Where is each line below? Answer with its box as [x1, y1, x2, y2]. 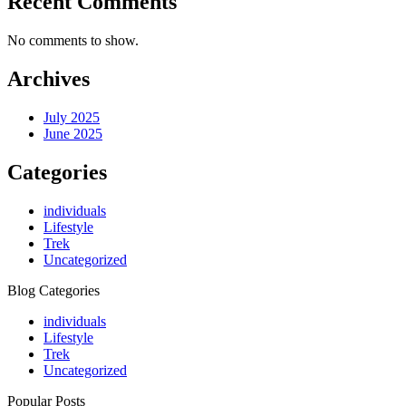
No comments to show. [7, 32, 139, 48]
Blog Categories [7, 282, 100, 298]
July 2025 [43, 109, 100, 125]
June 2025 [43, 125, 102, 141]
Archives [7, 66, 90, 91]
